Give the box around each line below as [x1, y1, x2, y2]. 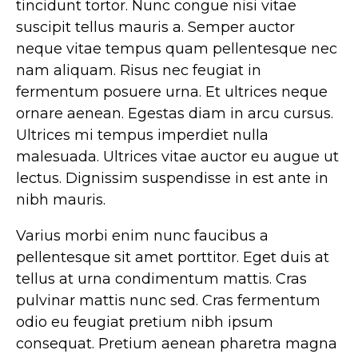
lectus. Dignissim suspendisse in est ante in [16, 169, 328, 188]
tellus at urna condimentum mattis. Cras [16, 270, 307, 288]
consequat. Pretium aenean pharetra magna [16, 335, 337, 353]
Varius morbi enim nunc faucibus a [16, 227, 268, 245]
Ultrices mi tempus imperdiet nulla [16, 126, 268, 145]
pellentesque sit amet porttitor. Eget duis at [16, 249, 329, 267]
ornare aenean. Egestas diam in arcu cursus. [16, 105, 333, 123]
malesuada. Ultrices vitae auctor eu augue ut [16, 148, 339, 166]
